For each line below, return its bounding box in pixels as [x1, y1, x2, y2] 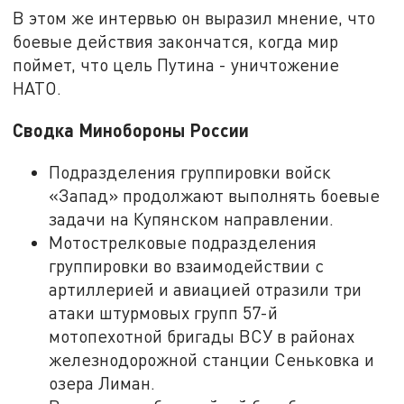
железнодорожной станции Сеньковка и [49, 348, 375, 370]
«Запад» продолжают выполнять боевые [49, 184, 381, 206]
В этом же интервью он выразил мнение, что [13, 7, 376, 29]
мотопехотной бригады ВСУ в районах [49, 325, 355, 346]
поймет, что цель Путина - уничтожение [13, 54, 340, 76]
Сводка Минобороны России [13, 119, 250, 142]
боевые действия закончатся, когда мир [13, 31, 339, 52]
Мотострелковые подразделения [49, 231, 317, 252]
